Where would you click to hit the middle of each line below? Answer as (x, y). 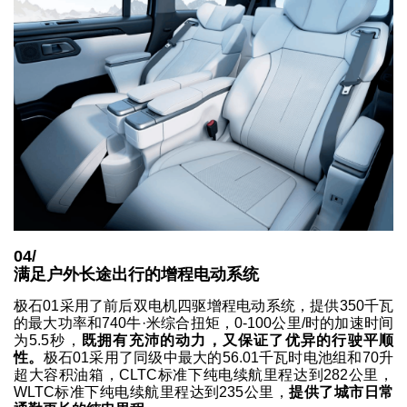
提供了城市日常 (342, 392)
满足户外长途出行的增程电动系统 (136, 275)
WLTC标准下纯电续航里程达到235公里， (152, 392)
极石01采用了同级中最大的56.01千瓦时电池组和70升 (218, 357)
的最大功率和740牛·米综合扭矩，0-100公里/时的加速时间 (203, 323)
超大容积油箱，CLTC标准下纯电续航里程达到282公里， (203, 374)
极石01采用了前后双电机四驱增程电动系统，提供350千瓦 (203, 305)
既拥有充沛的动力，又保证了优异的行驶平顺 (238, 340)
